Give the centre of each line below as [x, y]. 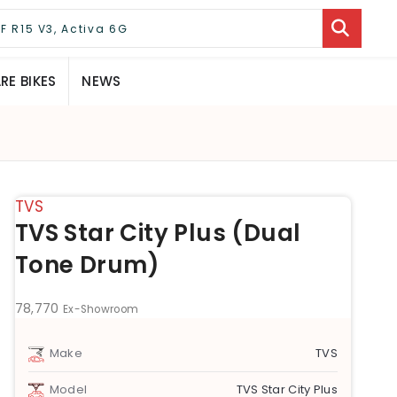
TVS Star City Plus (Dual [158, 234]
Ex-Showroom [101, 310]
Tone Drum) [87, 265]
